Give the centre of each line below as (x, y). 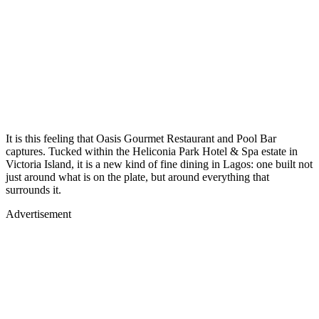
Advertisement (38, 214)
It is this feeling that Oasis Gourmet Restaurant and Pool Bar (141, 138)
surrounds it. (33, 189)
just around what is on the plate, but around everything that (137, 177)
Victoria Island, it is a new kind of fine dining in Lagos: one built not (159, 164)
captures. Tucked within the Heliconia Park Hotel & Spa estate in (152, 151)
